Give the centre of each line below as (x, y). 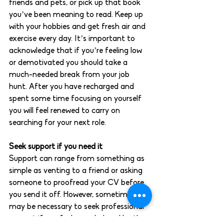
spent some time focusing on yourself (76, 99)
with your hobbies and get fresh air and (78, 27)
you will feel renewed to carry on (65, 111)
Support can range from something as (78, 159)
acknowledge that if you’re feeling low (76, 51)
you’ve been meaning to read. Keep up (77, 15)
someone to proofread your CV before (77, 183)
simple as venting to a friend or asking (77, 171)
